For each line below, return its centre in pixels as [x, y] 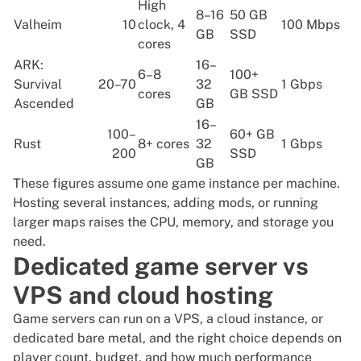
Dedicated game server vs [161, 266]
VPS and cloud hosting [143, 295]
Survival [38, 85]
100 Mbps [311, 25]
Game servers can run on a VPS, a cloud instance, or [168, 319]
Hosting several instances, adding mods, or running [166, 203]
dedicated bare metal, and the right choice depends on [177, 338]
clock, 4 [162, 25]
